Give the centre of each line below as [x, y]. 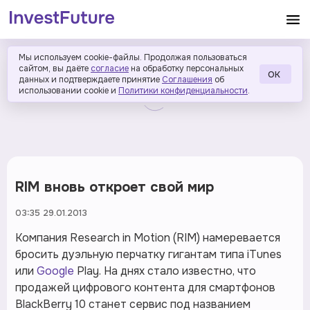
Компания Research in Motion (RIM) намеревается [148, 238]
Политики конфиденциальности [183, 91]
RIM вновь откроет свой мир [115, 187]
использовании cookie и [67, 91]
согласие [110, 69]
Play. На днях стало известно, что [165, 271]
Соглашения [187, 80]
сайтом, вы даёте [54, 69]
